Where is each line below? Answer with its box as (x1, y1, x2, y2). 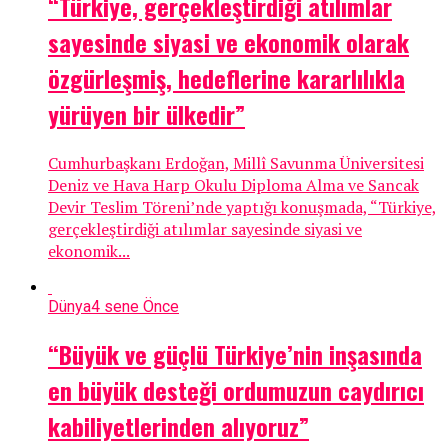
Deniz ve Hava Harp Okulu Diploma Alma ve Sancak (48, 174, 419, 197)
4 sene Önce (91, 297, 179, 317)
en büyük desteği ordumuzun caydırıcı (48, 372, 424, 409)
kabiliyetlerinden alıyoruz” (48, 408, 309, 445)
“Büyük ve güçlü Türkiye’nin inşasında (48, 336, 422, 373)
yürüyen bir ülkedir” (48, 96, 245, 133)
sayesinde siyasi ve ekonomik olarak (48, 24, 409, 61)
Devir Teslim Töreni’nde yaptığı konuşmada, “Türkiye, (48, 196, 437, 219)
